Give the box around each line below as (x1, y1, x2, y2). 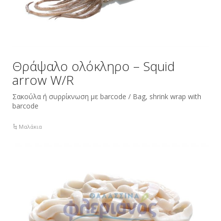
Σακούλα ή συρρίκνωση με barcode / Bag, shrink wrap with (12, 91, 201, 101)
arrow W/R (12, 71, 74, 89)
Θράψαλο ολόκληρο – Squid (12, 57, 175, 75)
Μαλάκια (19, 122, 42, 130)
